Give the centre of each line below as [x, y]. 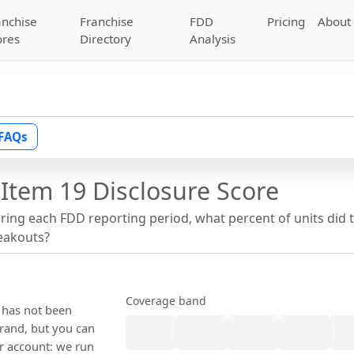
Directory [105, 39]
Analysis [213, 39]
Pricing [286, 21]
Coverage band [166, 301]
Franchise [106, 21]
